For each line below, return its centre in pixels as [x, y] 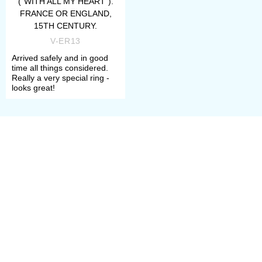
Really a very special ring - [61, 78]
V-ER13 [65, 41]
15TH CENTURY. [65, 26]
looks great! [33, 88]
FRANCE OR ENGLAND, [65, 14]
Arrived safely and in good [60, 58]
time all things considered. [60, 68]
